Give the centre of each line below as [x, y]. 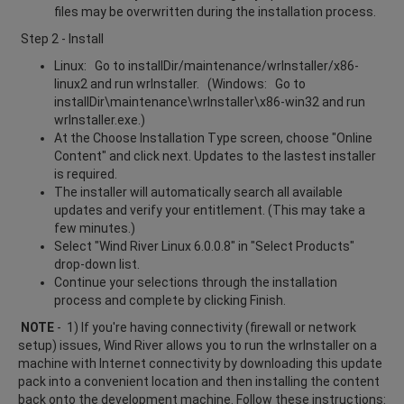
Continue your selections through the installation [196, 282]
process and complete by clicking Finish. [170, 300]
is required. [87, 174]
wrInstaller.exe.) [100, 119]
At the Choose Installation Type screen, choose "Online [213, 138]
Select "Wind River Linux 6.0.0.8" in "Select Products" [204, 246]
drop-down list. [97, 264]
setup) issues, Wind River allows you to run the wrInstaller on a [197, 345]
